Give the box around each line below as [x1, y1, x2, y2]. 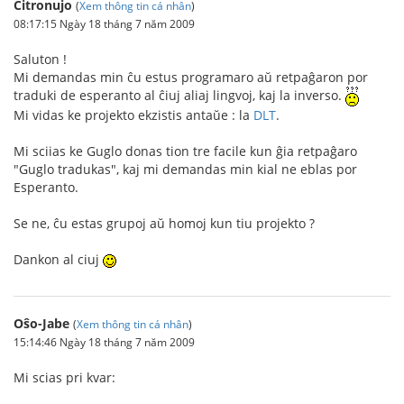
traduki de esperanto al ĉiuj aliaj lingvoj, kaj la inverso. [14, 87, 345, 104]
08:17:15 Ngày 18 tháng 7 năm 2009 [14, 16, 195, 31]
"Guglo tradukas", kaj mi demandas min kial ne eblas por [14, 161, 357, 179]
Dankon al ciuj [14, 251, 103, 269]
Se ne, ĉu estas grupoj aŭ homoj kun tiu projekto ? [14, 215, 315, 233]
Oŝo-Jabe [14, 315, 69, 333]
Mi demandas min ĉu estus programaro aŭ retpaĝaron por [14, 69, 368, 86]
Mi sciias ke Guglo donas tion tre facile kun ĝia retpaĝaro [14, 142, 357, 161]
